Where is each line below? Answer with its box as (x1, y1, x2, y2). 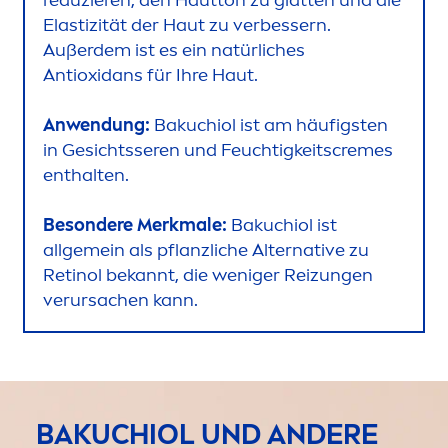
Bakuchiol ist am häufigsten (150, 114, 388, 137)
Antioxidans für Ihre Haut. (43, 64, 262, 87)
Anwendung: (43, 114, 150, 137)
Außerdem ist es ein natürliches (43, 39, 305, 62)
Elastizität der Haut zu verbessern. (43, 14, 331, 37)
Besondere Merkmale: (43, 214, 227, 237)
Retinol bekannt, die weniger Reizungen (43, 264, 373, 287)
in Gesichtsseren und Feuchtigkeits (43, 139, 332, 162)
